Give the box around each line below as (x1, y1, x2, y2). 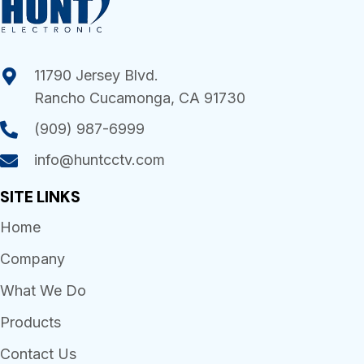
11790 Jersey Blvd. (34, 67, 158, 84)
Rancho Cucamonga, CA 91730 (34, 89, 245, 107)
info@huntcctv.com (34, 151, 165, 169)
